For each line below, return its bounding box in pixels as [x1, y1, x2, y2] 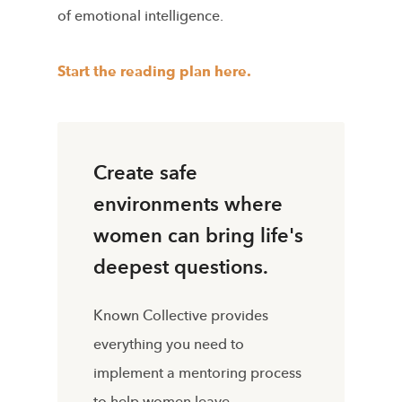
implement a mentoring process [93, 363, 301, 383]
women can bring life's [93, 222, 303, 249]
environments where [93, 190, 283, 218]
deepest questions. [93, 253, 268, 281]
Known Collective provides [93, 305, 268, 326]
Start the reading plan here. [57, 61, 251, 82]
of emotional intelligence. [57, 5, 227, 26]
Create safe [93, 159, 197, 187]
